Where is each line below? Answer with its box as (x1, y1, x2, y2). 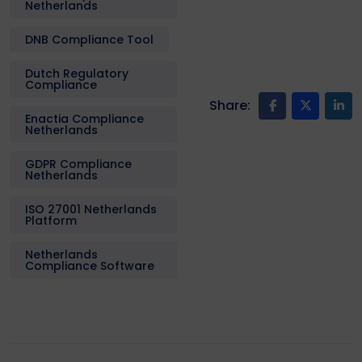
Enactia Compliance (25, 110, 144, 127)
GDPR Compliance (25, 155, 132, 172)
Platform (25, 212, 77, 229)
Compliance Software (25, 257, 154, 274)
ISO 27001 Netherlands (25, 200, 157, 217)
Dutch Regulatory (25, 65, 128, 82)
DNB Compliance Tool (25, 31, 154, 48)
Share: (209, 96, 250, 115)
